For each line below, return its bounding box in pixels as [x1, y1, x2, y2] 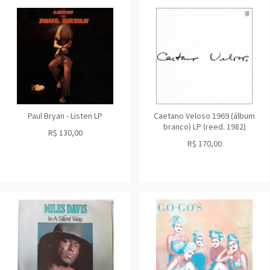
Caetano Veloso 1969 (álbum [154, 110, 255, 121]
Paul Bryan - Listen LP [28, 110, 102, 121]
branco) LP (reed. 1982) [163, 121, 246, 132]
